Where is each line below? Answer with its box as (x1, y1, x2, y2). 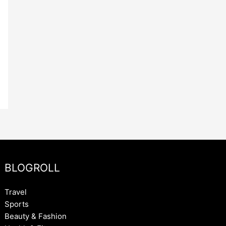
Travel (5, 187, 27, 197)
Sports (5, 199, 29, 209)
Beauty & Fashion (5, 211, 67, 221)
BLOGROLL (5, 161, 61, 175)
